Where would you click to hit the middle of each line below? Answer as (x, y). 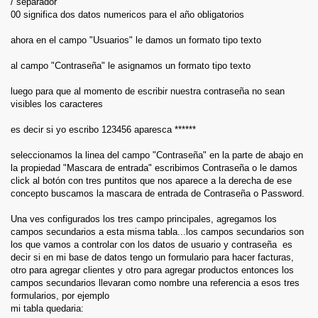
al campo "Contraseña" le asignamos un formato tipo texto (131, 66)
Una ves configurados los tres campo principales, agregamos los (144, 219)
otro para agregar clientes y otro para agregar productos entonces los (152, 270)
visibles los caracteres (57, 104)
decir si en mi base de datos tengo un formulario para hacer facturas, (152, 257)
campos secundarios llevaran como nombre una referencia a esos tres (155, 283)
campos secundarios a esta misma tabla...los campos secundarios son (157, 232)
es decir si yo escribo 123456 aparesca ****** (103, 130)
